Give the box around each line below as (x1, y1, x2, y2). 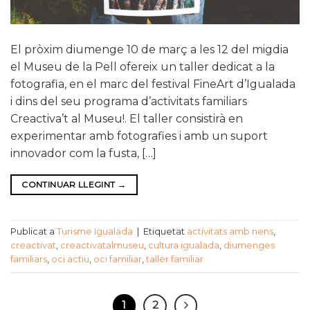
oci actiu (51, 254, 89, 265)
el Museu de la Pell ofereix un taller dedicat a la (10, 60, 275, 73)
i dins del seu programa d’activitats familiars (10, 95, 247, 108)
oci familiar (93, 254, 142, 265)
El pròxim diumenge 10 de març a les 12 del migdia (10, 43, 289, 56)
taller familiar (146, 254, 203, 265)
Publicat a (10, 226, 57, 237)
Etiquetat (143, 226, 187, 237)
